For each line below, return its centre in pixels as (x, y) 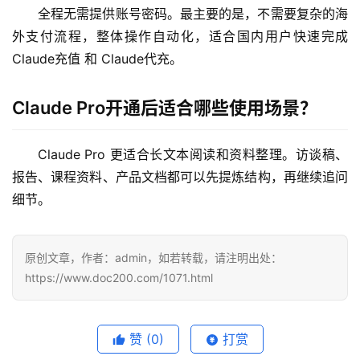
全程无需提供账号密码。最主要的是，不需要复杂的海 (193, 14)
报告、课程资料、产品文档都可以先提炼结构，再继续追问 (180, 177)
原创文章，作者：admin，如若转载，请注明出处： (153, 258)
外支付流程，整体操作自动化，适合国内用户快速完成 (180, 37)
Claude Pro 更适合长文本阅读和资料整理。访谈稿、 (193, 155)
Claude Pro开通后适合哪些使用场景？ (165, 108)
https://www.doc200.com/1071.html (119, 278)
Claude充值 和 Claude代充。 (97, 59)
